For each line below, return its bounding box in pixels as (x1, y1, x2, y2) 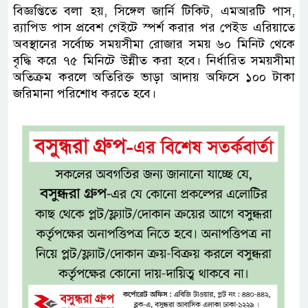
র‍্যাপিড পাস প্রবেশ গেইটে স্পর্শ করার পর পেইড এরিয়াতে (13, 19, 295, 35)
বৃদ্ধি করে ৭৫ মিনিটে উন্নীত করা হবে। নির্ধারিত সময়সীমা (13, 52, 295, 68)
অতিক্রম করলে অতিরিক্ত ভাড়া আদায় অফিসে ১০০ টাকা (13, 69, 295, 85)
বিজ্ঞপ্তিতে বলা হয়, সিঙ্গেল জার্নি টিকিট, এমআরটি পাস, (13, 3, 295, 19)
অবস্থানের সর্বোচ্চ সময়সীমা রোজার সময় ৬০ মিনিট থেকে (13, 36, 295, 52)
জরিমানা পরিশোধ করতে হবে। (13, 85, 156, 101)
